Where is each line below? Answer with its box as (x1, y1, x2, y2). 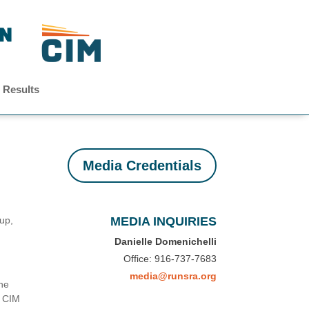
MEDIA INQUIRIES (110, 215, 217, 229)
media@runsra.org (129, 270, 217, 282)
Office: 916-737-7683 (123, 253, 217, 265)
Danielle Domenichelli (114, 236, 217, 248)
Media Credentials (82, 158, 201, 174)
